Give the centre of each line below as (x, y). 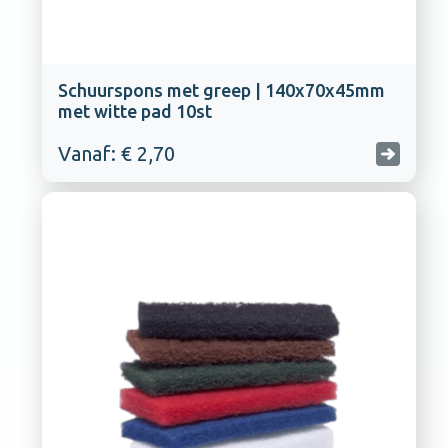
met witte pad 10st (134, 110)
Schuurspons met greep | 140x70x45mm (221, 89)
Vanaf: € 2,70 (116, 153)
